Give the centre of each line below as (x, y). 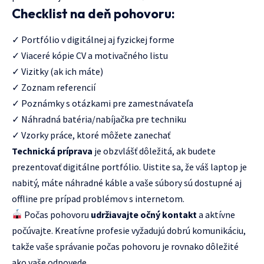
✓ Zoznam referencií (54, 87)
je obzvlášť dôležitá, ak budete (154, 151)
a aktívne (216, 214)
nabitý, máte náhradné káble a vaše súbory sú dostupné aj (127, 182)
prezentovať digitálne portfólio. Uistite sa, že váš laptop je (129, 166)
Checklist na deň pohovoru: (93, 13)
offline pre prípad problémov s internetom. (98, 198)
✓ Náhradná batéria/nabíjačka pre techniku (99, 119)
